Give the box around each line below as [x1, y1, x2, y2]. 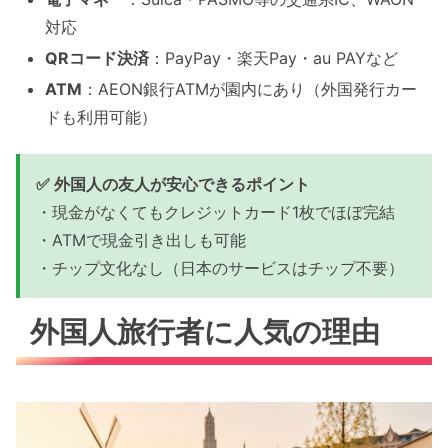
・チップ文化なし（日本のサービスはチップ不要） [36, 257, 404, 278]
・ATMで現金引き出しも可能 [36, 229, 246, 250]
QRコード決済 [45, 48, 150, 69]
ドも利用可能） [45, 107, 158, 128]
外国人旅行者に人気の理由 [30, 313, 381, 349]
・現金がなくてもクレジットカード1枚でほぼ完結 [36, 201, 395, 222]
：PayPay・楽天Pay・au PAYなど [149, 48, 399, 69]
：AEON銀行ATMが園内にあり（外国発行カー [82, 79, 418, 100]
